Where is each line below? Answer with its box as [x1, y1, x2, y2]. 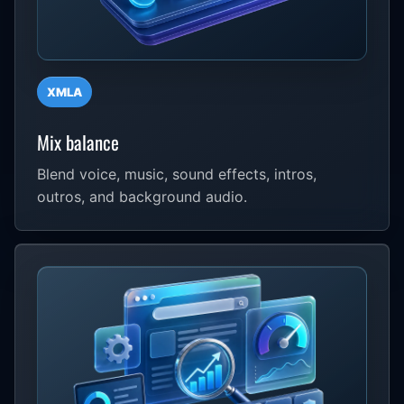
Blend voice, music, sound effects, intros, [37, 164, 317, 183]
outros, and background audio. [37, 187, 247, 206]
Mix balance [37, 127, 119, 156]
